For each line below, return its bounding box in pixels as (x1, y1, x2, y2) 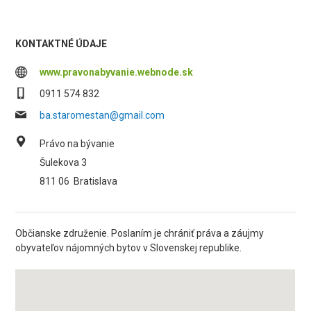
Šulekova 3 (40, 157, 87, 168)
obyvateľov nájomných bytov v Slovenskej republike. (15, 242, 242, 253)
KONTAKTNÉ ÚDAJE (15, 38, 108, 49)
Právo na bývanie (40, 138, 115, 149)
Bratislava (74, 176, 118, 187)
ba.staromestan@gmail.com (40, 110, 165, 121)
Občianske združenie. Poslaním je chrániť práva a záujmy (15, 228, 264, 239)
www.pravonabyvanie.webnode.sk (40, 67, 194, 78)
